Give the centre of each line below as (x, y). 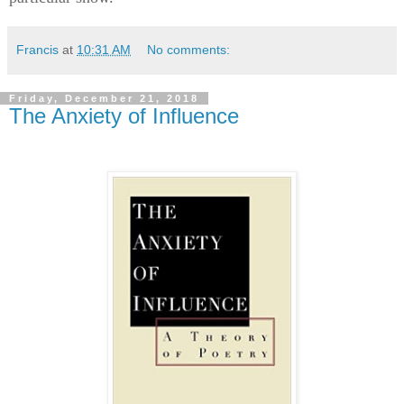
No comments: (189, 50)
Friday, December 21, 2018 (104, 99)
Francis (37, 50)
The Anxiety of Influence (124, 116)
